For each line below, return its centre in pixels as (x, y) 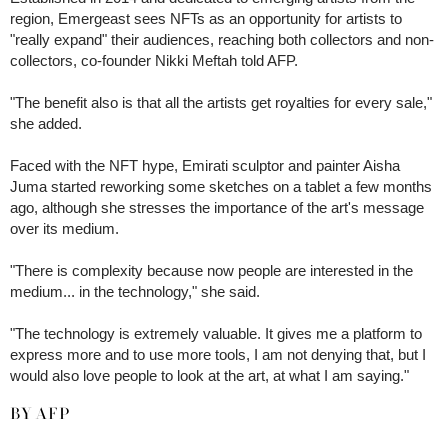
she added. (46, 124)
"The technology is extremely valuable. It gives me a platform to (216, 334)
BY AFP (40, 414)
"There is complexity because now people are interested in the (211, 271)
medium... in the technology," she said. (135, 292)
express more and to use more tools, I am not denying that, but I (218, 355)
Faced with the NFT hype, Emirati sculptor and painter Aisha (205, 166)
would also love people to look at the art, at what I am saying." (211, 376)
